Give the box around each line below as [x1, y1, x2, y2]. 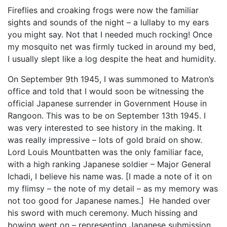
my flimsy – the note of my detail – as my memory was [8, 183, 218, 194]
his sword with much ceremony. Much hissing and [8, 208, 198, 218]
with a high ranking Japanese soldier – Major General [8, 159, 211, 169]
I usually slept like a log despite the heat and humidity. [8, 54, 216, 64]
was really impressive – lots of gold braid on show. [8, 135, 205, 145]
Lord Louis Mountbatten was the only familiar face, [8, 147, 203, 157]
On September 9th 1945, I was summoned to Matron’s [8, 74, 214, 84]
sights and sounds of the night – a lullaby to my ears [8, 17, 209, 27]
